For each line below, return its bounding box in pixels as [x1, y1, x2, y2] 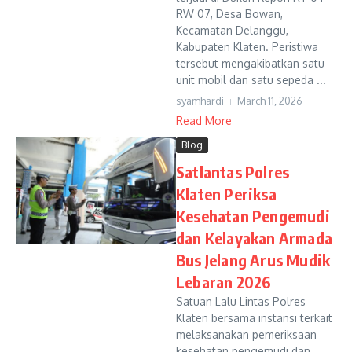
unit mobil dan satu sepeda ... [176, 73, 326, 86]
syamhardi [176, 94, 224, 107]
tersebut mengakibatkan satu [176, 57, 324, 70]
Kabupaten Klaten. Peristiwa [176, 40, 318, 53]
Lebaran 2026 [176, 272, 271, 291]
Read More [176, 114, 232, 127]
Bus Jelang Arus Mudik [176, 250, 331, 269]
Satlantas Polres [176, 162, 290, 181]
